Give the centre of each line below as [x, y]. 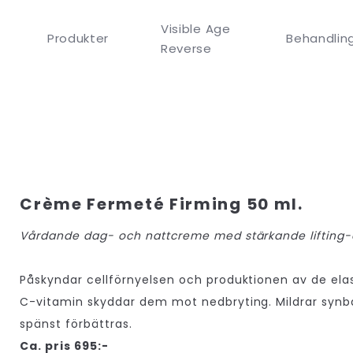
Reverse [186, 48]
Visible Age [196, 28]
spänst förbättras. [76, 323]
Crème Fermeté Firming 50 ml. [162, 204]
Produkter [78, 38]
